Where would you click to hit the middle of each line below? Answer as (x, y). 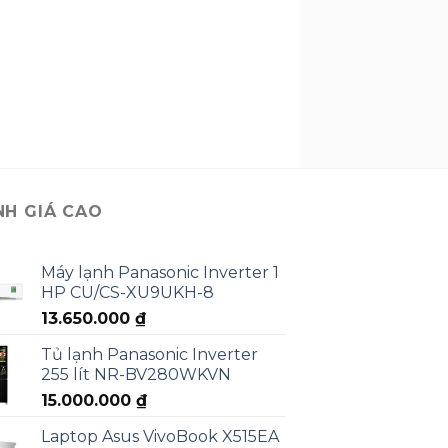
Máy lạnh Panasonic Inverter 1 (160, 273)
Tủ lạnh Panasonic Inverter (149, 355)
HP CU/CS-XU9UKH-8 (127, 293)
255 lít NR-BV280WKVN (136, 375)
